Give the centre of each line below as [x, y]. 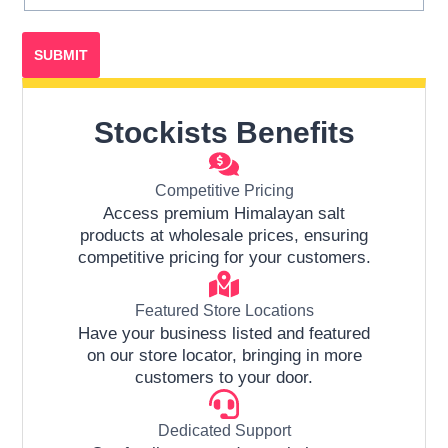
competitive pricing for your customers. [224, 257]
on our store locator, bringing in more [224, 355]
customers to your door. [224, 377]
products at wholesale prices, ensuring [224, 235]
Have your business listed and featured [224, 333]
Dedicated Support [224, 430]
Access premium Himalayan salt [224, 213]
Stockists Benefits [224, 132]
